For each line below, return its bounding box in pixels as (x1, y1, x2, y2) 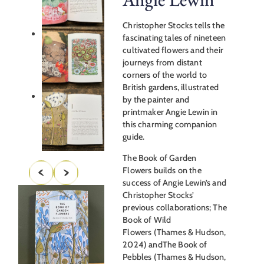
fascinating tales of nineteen (123, 32, 226, 44)
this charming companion (123, 119, 217, 130)
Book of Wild (123, 214, 171, 225)
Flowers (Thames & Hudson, (123, 226, 226, 237)
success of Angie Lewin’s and (123, 177, 226, 188)
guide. (123, 131, 145, 143)
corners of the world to (123, 70, 207, 81)
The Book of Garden (123, 152, 197, 163)
